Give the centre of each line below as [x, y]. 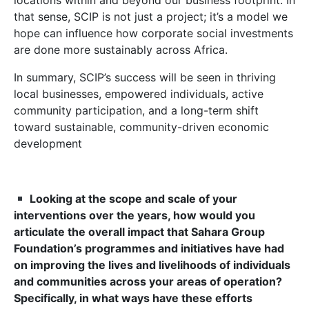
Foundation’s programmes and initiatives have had [149, 248]
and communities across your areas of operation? [148, 281]
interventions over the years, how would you [134, 215]
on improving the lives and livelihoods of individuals [152, 265]
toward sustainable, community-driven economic [141, 127]
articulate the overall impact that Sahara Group [139, 232]
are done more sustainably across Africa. [121, 50]
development [48, 143]
